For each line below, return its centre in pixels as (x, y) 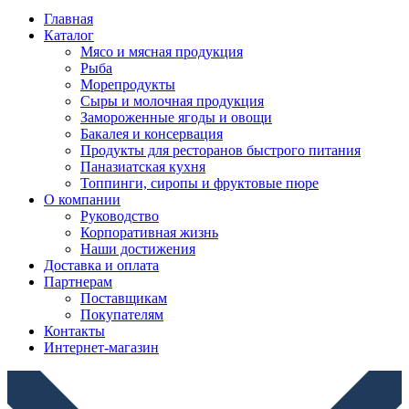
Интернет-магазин (101, 347)
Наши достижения (138, 248)
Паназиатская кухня (143, 166)
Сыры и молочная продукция (172, 100)
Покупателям (122, 314)
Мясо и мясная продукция (162, 51)
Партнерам (78, 281)
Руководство (120, 215)
